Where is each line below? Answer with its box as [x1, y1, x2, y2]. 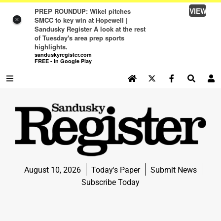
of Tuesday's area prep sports [34, 33, 124, 42]
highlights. [34, 41, 68, 51]
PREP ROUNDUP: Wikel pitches [34, 6, 131, 16]
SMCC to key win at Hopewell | [34, 15, 128, 25]
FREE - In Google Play [34, 57, 92, 65]
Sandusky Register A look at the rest [34, 24, 146, 34]
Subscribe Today [81, 176, 140, 187]
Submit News [150, 164, 197, 175]
